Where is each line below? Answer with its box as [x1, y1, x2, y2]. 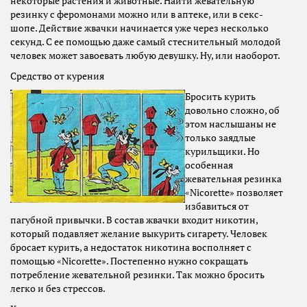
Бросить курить [185, 90, 256, 103]
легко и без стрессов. [10, 282, 106, 295]
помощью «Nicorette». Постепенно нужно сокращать [10, 255, 248, 268]
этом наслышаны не [185, 118, 276, 131]
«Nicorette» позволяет [185, 186, 283, 199]
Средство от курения [10, 70, 104, 83]
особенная [185, 159, 233, 172]
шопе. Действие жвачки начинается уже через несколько [10, 22, 269, 35]
